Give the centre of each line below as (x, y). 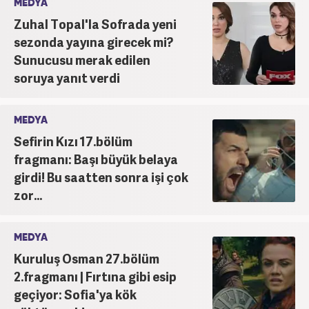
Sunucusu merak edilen (82, 59)
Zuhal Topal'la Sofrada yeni (95, 23)
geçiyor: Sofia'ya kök (75, 294)
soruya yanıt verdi (67, 77)
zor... (28, 195)
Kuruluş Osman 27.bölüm (87, 258)
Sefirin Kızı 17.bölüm (73, 141)
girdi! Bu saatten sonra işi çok (101, 177)
